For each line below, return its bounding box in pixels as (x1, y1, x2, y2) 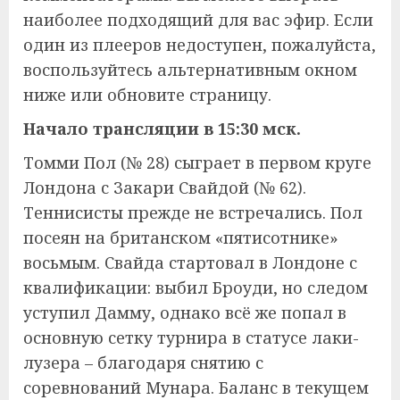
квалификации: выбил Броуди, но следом (23, 276, 368, 298)
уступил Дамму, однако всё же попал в (23, 301, 346, 323)
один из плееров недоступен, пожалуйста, (23, 33, 376, 55)
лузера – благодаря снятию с (23, 351, 263, 373)
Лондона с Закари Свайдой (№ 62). (23, 176, 306, 198)
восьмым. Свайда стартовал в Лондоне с (23, 251, 357, 273)
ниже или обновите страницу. (23, 83, 271, 105)
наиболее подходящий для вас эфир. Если (23, 8, 373, 30)
